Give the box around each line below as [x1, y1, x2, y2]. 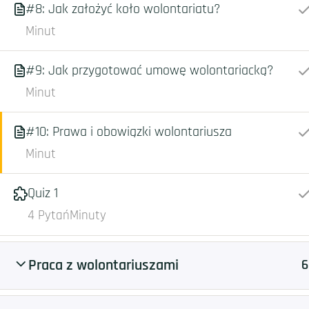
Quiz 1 [28, 184, 58, 202]
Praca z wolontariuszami [28, 256, 179, 275]
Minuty [70, 208, 106, 223]
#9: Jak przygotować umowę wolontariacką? [26, 61, 273, 79]
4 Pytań [28, 208, 70, 223]
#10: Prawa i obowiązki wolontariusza [26, 123, 232, 141]
